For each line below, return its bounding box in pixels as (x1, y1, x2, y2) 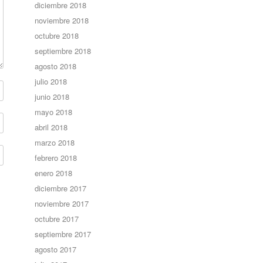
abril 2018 (35, 122, 68, 133)
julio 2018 (35, 76, 68, 87)
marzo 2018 (35, 137, 75, 148)
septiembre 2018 (35, 45, 92, 56)
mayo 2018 (35, 106, 73, 117)
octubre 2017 (35, 213, 79, 224)
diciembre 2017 (35, 183, 87, 194)
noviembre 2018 (35, 15, 89, 26)
